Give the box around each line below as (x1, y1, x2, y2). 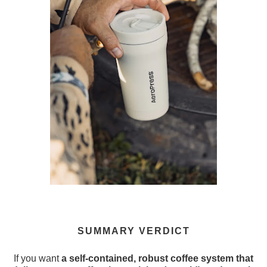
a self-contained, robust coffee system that (61, 253, 253, 264)
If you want (14, 253, 61, 264)
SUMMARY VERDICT (77, 226, 190, 237)
